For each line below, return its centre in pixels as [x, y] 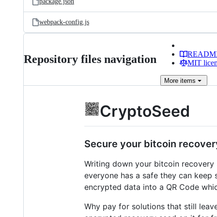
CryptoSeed [145, 111]
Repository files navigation [90, 59]
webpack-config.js [64, 22]
